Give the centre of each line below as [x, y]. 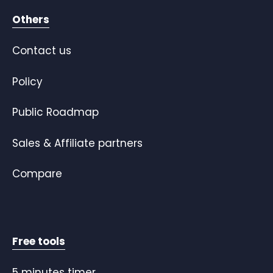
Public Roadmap [55, 112]
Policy [27, 81]
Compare [37, 174]
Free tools [39, 241]
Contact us [42, 51]
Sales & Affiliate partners [77, 143]
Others [31, 19]
